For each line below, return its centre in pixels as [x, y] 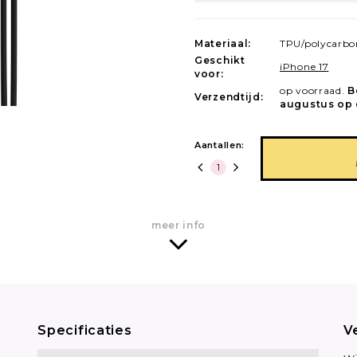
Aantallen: [220, 145]
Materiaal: [223, 43]
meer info [178, 225]
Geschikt [220, 60]
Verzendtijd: [229, 96]
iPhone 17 [304, 66]
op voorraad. [314, 90]
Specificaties [85, 330]
